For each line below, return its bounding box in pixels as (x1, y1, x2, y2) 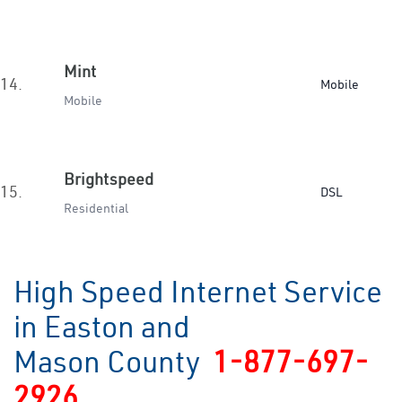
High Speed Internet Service (13, 273, 382, 310)
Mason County (13, 343, 213, 380)
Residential (64, 200, 128, 216)
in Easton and (13, 308, 190, 345)
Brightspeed (64, 169, 153, 189)
